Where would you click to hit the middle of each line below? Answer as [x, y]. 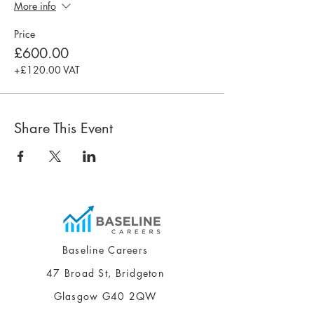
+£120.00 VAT [47, 69]
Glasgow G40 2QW [105, 296]
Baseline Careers [105, 250]
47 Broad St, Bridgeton [105, 273]
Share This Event [63, 128]
